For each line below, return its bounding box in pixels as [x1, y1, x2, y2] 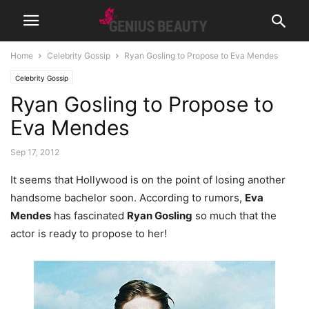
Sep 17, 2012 [10, 147, 59, 157]
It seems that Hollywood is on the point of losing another [10, 173, 286, 186]
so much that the [192, 209, 277, 222]
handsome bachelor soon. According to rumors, [10, 191, 245, 204]
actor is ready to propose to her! [10, 227, 167, 240]
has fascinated [51, 209, 127, 222]
